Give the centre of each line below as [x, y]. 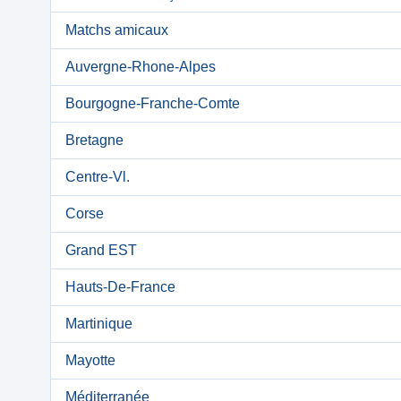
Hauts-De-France [120, 287]
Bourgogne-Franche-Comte [153, 103]
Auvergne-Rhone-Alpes [141, 67]
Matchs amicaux [117, 30]
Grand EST [101, 250]
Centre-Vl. [98, 177]
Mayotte [90, 360]
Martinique [99, 324]
